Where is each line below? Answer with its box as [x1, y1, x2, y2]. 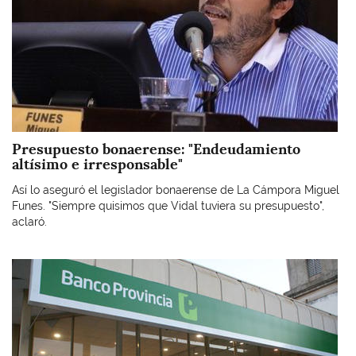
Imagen [11, 260, 50, 273]
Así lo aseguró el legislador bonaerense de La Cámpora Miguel [12, 183, 339, 196]
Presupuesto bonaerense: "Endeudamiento [12, 140, 300, 158]
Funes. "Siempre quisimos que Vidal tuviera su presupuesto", [12, 199, 324, 212]
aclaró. [12, 215, 50, 228]
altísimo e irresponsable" [12, 155, 183, 173]
